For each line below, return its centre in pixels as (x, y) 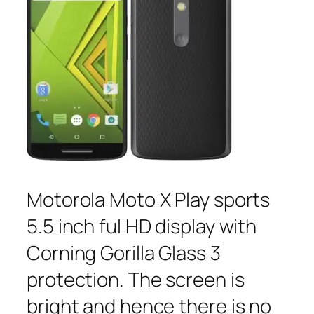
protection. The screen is (136, 279)
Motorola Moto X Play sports (149, 199)
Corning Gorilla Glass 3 (124, 252)
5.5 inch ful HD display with (142, 226)
